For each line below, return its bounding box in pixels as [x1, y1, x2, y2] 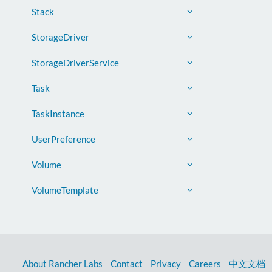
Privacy [151, 257, 181, 269]
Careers [189, 257, 221, 269]
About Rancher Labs [22, 257, 103, 269]
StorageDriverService [32, 57, 119, 68]
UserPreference [32, 134, 95, 144]
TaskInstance [32, 108, 84, 119]
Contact [110, 257, 143, 269]
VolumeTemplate [32, 185, 98, 195]
